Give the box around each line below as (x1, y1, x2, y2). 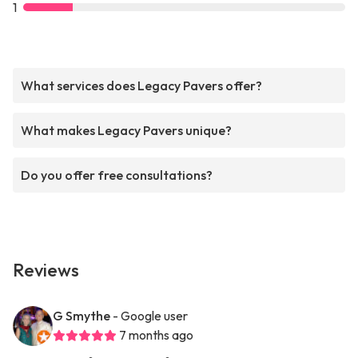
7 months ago (119, 327, 193, 344)
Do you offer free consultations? (21, 167, 213, 184)
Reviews (13, 259, 79, 282)
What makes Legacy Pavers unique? (21, 122, 232, 139)
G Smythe (53, 308, 110, 324)
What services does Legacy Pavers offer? (21, 78, 262, 94)
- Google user (113, 308, 188, 324)
